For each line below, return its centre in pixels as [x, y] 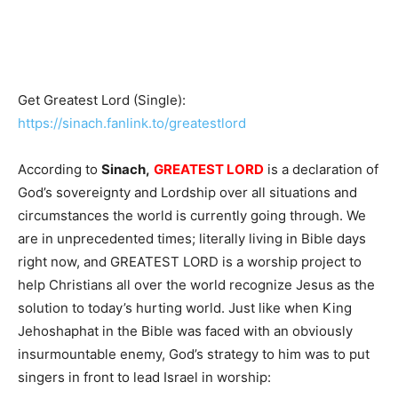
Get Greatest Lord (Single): [102, 100]
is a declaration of [321, 169]
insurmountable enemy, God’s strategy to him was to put [194, 354]
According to [60, 169]
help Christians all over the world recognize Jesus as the [196, 285]
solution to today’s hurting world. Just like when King [185, 308]
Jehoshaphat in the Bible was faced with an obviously [185, 331]
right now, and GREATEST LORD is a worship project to [190, 262]
